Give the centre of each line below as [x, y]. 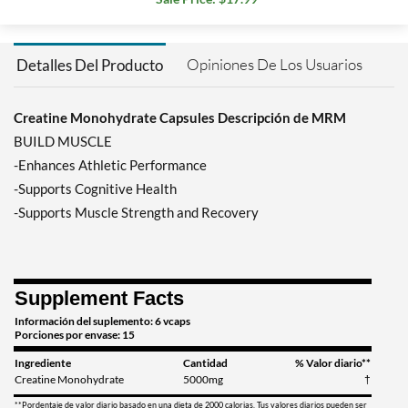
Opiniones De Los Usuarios [275, 65]
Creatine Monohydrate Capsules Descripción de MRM [180, 118]
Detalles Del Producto [90, 66]
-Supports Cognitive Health [95, 189]
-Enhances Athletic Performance [110, 165]
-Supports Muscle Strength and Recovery [136, 213]
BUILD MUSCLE [63, 142]
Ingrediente [43, 363]
